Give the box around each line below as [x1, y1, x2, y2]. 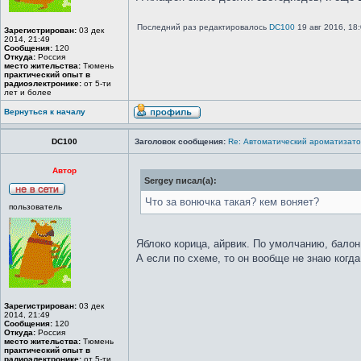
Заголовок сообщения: [135, 137, 226, 146]
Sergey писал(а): [144, 176, 217, 185]
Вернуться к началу [4, 107, 85, 116]
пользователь [9, 202, 62, 211]
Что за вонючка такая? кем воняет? [145, 196, 319, 208]
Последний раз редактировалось [137, 23, 269, 31]
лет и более [4, 88, 52, 97]
